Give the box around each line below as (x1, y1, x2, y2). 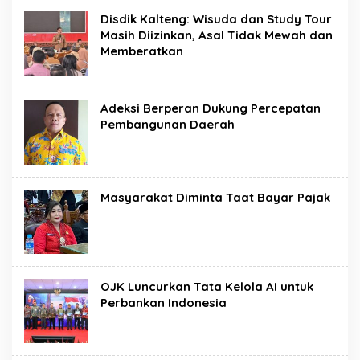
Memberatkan (100, 43, 183, 59)
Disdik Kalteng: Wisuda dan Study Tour (100, 11, 332, 27)
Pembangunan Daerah (100, 117, 235, 132)
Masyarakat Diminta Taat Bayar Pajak (100, 190, 330, 205)
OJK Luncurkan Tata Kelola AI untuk (100, 279, 313, 294)
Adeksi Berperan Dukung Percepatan (100, 100, 321, 116)
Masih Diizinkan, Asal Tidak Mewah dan (100, 27, 333, 43)
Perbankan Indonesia (100, 295, 227, 310)
